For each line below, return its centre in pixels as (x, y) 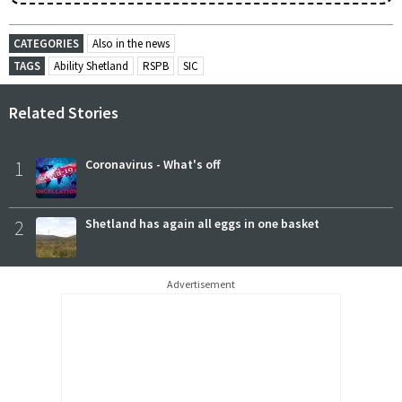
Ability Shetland (91, 66)
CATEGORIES (46, 44)
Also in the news (131, 44)
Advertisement (201, 284)
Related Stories (64, 113)
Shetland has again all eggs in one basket (202, 224)
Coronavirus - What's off (153, 165)
